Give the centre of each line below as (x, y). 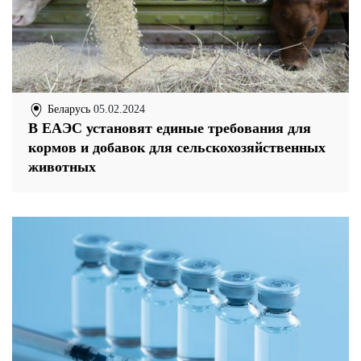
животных (62, 167)
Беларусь (67, 110)
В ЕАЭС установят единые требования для (170, 129)
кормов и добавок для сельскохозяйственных (177, 148)
